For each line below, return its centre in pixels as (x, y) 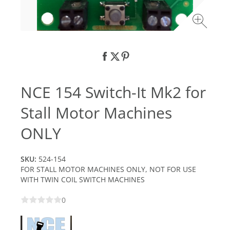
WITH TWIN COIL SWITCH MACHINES (83, 179)
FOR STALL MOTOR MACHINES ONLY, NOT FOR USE (108, 169)
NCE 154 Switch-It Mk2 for (113, 92)
